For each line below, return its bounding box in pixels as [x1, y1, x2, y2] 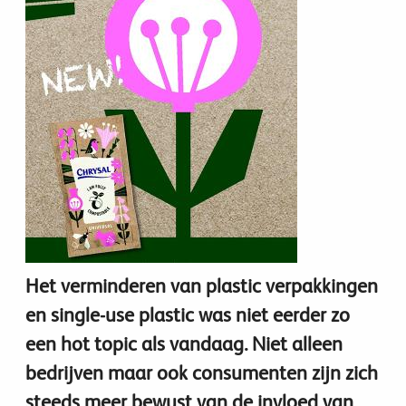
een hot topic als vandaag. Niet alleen [25, 333, 343, 355]
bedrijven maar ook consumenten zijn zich [25, 362, 378, 384]
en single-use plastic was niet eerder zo [25, 304, 350, 326]
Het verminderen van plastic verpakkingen [25, 275, 378, 297]
